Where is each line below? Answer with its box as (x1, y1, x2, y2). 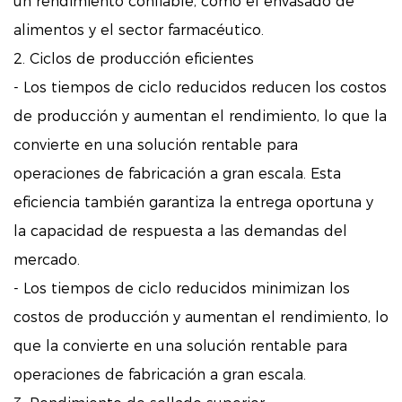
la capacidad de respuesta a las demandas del (13, 223, 347, 240)
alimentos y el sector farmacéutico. (13, 22, 264, 39)
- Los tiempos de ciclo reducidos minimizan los (13, 280, 350, 298)
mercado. (13, 251, 80, 269)
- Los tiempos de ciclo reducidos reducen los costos (13, 79, 387, 97)
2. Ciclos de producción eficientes (13, 50, 254, 68)
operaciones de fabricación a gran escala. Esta (13, 165, 341, 183)
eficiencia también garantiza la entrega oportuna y (13, 194, 373, 212)
